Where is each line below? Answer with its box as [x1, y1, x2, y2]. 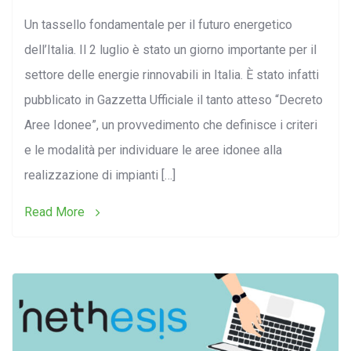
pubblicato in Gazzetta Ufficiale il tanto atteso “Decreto [24, 92, 323, 107]
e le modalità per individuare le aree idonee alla [24, 142, 282, 157]
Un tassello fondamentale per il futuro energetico [24, 16, 292, 32]
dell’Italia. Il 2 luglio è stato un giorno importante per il [24, 42, 317, 57]
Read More [24, 204, 88, 219]
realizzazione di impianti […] [24, 167, 175, 183]
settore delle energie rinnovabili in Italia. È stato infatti [24, 67, 319, 82]
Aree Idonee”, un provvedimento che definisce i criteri [24, 117, 317, 132]
